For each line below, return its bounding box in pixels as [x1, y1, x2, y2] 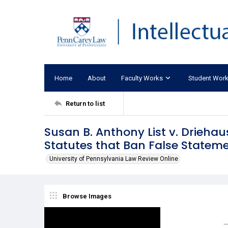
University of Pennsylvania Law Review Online [49, 155, 178, 162]
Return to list [66, 99, 105, 107]
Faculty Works [121, 74, 163, 82]
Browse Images [63, 192, 111, 200]
